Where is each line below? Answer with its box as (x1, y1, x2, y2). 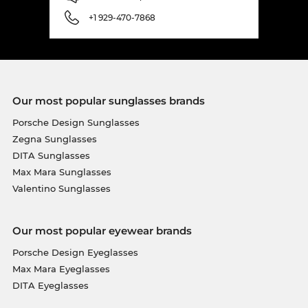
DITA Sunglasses (12, 150, 90, 162)
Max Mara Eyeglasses (12, 263, 110, 275)
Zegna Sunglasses (12, 133, 97, 145)
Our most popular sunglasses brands (12, 94, 205, 108)
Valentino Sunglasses (12, 183, 111, 195)
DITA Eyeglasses (12, 280, 89, 291)
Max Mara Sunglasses (12, 166, 111, 178)
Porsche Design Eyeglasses (12, 247, 138, 258)
